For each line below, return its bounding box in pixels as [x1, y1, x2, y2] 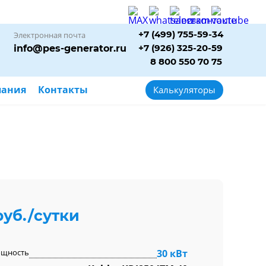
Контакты [38, 83, 88, 96]
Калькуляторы [153, 84, 216, 96]
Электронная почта [14, 30, 85, 40]
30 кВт [157, 247, 188, 260]
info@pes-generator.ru [14, 43, 126, 54]
